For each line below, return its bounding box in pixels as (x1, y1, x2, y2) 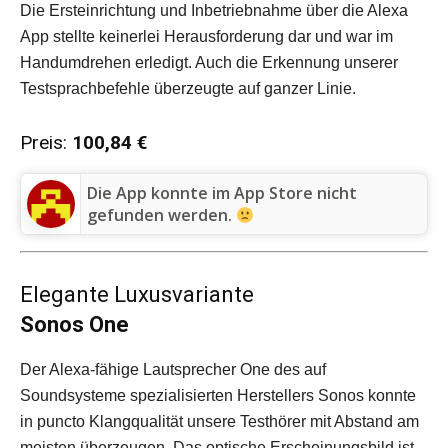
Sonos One (20, 312, 129, 338)
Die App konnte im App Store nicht (87, 182, 357, 205)
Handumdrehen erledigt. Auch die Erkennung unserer (20, 54, 398, 72)
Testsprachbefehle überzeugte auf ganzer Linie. (20, 80, 356, 98)
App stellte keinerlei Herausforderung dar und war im (20, 28, 393, 46)
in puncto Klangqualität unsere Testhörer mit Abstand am (20, 413, 419, 431)
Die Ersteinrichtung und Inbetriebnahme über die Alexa (20, 2, 408, 20)
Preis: (20, 131, 72, 155)
